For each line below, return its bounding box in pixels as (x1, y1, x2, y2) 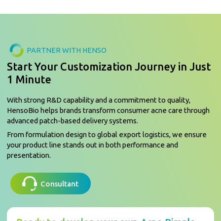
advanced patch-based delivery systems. (7, 116, 139, 125)
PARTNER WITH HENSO (27, 46, 107, 55)
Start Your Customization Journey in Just (7, 60, 211, 73)
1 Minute (7, 73, 52, 85)
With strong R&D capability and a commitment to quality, (7, 95, 191, 104)
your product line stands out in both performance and (7, 141, 179, 149)
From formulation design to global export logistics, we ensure (7, 130, 207, 139)
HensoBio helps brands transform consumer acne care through (7, 106, 210, 114)
